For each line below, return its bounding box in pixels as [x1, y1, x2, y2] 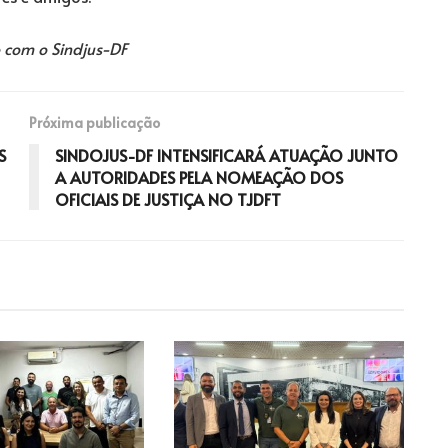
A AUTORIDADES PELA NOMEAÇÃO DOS [55, 165, 343, 188]
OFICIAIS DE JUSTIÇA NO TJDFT [55, 187, 281, 210]
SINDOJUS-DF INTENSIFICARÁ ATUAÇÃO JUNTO [55, 143, 398, 166]
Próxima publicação [29, 112, 160, 132]
